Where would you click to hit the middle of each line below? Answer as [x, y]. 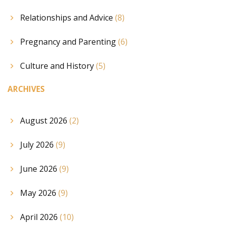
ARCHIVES [26, 89]
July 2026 [38, 145]
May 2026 [39, 193]
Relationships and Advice [68, 17]
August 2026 [45, 121]
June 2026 [40, 169]
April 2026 [40, 217]
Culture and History [58, 66]
